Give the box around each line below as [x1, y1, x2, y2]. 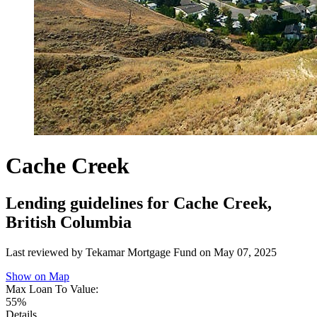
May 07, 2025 [214, 246, 277, 259]
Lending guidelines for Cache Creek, [6, 194, 272, 213]
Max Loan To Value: [6, 283, 98, 296]
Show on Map [6, 270, 69, 283]
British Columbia [6, 213, 132, 232]
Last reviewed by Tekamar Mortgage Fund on [6, 246, 214, 259]
